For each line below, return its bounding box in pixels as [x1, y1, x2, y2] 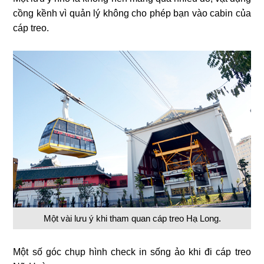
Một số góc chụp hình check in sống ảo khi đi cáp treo [13, 247, 251, 258]
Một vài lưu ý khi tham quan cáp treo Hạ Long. [43, 213, 221, 224]
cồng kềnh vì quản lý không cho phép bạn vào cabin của [13, 8, 251, 18]
